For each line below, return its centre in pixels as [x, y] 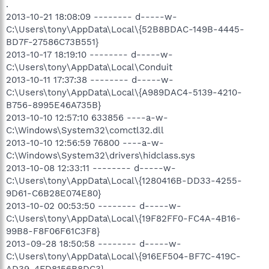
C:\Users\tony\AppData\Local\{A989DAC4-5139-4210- [124, 92]
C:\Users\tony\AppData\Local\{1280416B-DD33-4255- [124, 180]
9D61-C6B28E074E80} [53, 193]
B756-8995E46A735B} [53, 105]
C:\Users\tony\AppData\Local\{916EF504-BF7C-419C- [123, 256]
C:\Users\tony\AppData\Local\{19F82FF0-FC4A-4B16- [123, 218]
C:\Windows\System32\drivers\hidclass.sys [101, 155]
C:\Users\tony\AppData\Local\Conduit [89, 67]
